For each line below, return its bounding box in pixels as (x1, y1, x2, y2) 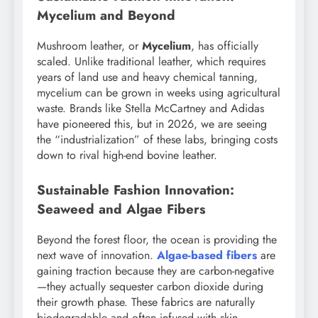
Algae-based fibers (157, 246, 257, 263)
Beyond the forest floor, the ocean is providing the (37, 231, 277, 248)
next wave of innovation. (37, 246, 157, 263)
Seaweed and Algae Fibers (37, 199, 206, 219)
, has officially (191, 38, 258, 55)
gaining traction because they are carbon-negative (37, 262, 274, 279)
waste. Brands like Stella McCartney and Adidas (37, 100, 264, 117)
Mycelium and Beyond (37, 6, 175, 26)
